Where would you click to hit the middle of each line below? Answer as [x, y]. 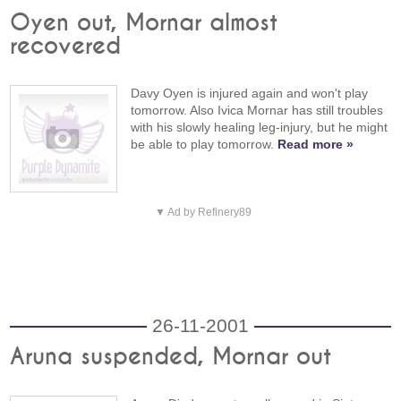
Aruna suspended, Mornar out [171, 358]
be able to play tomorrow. [205, 145]
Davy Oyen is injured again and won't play [250, 94]
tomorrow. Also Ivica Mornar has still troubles [257, 111]
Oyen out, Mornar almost [144, 24]
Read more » [316, 145]
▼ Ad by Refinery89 [203, 213]
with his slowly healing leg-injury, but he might [260, 128]
